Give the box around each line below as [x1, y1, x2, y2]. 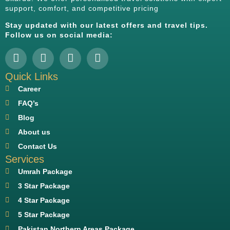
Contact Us [17, 142, 57, 150]
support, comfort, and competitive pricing [5, 4, 159, 12]
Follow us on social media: [5, 31, 113, 40]
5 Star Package [17, 210, 70, 219]
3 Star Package [17, 181, 70, 190]
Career [17, 84, 41, 93]
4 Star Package [17, 196, 70, 204]
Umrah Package [17, 167, 72, 176]
